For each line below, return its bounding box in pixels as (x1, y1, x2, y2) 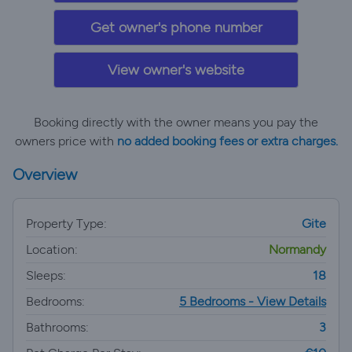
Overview (13, 165, 77, 184)
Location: (26, 242, 78, 257)
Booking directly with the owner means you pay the (34, 115, 318, 130)
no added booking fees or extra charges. (116, 134, 338, 148)
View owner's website (108, 61, 244, 79)
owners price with (14, 134, 117, 148)
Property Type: (26, 216, 107, 231)
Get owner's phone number (90, 19, 262, 36)
